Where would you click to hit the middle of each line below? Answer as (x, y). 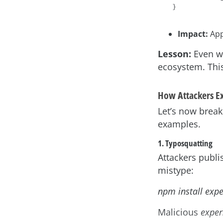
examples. (179, 124)
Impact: (193, 34)
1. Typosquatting (185, 143)
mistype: (176, 170)
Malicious (179, 212)
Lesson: (174, 54)
